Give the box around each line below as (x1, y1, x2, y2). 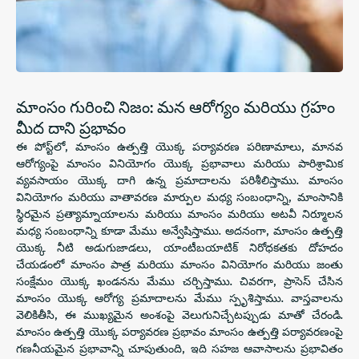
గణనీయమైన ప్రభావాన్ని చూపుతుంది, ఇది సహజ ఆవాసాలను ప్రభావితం (16, 341, 343, 356)
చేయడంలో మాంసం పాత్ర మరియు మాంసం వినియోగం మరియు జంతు (16, 256, 343, 272)
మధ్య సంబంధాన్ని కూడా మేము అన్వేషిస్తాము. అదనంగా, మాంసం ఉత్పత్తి (16, 223, 343, 238)
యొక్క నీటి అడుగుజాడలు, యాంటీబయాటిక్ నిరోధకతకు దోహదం (16, 240, 343, 255)
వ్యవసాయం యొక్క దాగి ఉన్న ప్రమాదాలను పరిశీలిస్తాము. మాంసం (16, 172, 343, 188)
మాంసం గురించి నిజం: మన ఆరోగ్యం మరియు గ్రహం (16, 95, 335, 118)
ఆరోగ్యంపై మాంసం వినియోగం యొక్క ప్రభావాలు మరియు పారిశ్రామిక (16, 155, 343, 171)
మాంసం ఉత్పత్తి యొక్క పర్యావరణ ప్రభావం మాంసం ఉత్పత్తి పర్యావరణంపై (16, 324, 343, 339)
